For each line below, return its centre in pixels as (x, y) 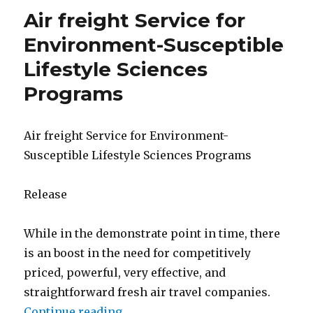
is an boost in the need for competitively (138, 253)
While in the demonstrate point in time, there (152, 233)
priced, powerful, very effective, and (125, 272)
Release (46, 194)
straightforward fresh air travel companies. (147, 292)
